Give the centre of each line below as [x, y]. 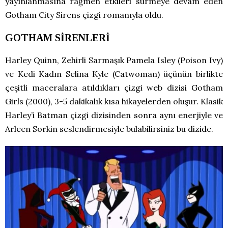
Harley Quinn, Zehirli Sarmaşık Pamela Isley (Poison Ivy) [114, 60]
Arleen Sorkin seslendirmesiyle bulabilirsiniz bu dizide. [109, 129]
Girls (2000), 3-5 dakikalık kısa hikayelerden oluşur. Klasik [114, 102]
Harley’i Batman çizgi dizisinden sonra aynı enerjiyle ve [114, 115]
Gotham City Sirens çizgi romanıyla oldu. [84, 15]
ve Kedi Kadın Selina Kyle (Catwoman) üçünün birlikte [114, 74]
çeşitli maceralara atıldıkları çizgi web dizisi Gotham [114, 88]
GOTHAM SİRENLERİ [58, 38]
